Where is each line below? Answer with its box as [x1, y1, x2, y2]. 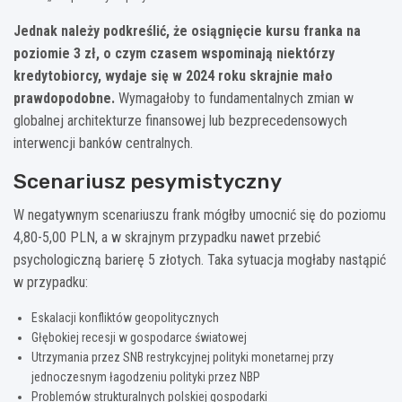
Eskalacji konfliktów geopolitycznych [31, 310, 219, 326]
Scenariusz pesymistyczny [13, 169, 282, 195]
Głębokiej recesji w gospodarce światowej [31, 330, 247, 345]
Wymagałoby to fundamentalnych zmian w [115, 90, 354, 108]
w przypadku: [13, 274, 88, 292]
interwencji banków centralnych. [13, 135, 193, 153]
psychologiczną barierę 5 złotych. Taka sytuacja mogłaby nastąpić [13, 251, 386, 269]
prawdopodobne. [13, 90, 115, 108]
